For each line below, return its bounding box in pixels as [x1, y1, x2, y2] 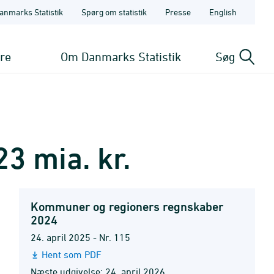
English [209, 7, 237, 17]
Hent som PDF [42, 249, 102, 260]
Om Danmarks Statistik [61, 50, 182, 64]
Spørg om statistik [81, 7, 147, 17]
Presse [165, 7, 191, 17]
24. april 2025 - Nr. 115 [31, 232, 130, 243]
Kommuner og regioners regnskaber [31, 199, 223, 214]
